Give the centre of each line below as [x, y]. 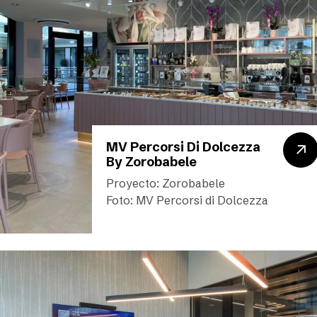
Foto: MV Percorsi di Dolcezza [187, 200]
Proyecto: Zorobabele [165, 183]
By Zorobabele [151, 162]
